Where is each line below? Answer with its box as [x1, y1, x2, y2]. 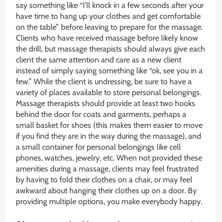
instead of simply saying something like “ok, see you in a [16, 65, 203, 75]
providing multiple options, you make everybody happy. [16, 196, 202, 206]
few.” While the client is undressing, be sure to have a [16, 76, 192, 86]
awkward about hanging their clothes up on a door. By [16, 185, 197, 195]
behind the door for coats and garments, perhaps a [16, 109, 186, 119]
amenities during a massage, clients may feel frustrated [16, 164, 199, 173]
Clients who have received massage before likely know [16, 33, 198, 43]
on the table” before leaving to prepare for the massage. [16, 22, 203, 32]
